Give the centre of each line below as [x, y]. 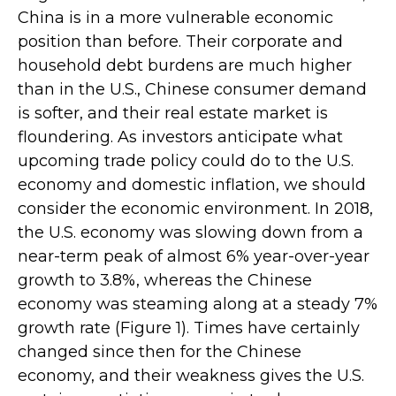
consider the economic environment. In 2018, [195, 209]
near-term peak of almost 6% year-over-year [194, 256]
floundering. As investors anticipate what [180, 137]
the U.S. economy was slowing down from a [190, 232]
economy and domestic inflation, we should [192, 185]
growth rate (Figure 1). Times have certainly [189, 328]
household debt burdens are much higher [185, 65]
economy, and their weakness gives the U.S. [191, 376]
